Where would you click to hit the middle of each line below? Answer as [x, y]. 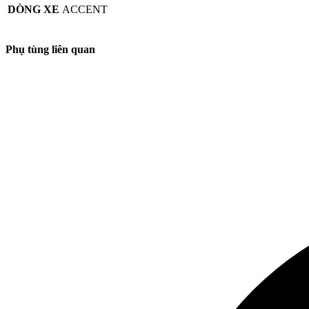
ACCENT [85, 9]
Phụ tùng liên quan [50, 49]
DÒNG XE [33, 9]
